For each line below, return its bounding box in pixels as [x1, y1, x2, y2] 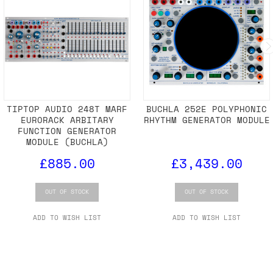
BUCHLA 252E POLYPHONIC [146, 102, 267, 116]
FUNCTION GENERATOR [18, 124, 116, 138]
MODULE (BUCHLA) [26, 135, 108, 149]
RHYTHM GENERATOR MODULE [143, 113, 270, 127]
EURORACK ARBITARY [20, 113, 114, 127]
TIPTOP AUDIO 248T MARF [7, 102, 127, 116]
